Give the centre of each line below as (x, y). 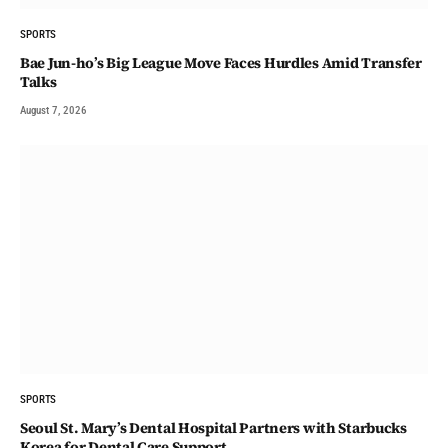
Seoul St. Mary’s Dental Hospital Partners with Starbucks (213, 428)
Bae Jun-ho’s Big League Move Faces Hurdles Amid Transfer (221, 62)
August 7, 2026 (53, 110)
